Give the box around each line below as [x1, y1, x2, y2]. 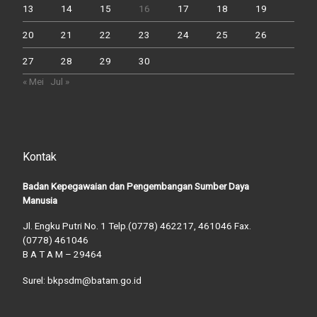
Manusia [22, 194, 57, 206]
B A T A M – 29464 [22, 248, 102, 260]
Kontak [22, 150, 57, 164]
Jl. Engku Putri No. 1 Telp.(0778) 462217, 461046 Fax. [22, 220, 251, 232]
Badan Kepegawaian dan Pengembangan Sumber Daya [22, 180, 249, 192]
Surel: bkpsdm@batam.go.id [22, 275, 142, 287]
